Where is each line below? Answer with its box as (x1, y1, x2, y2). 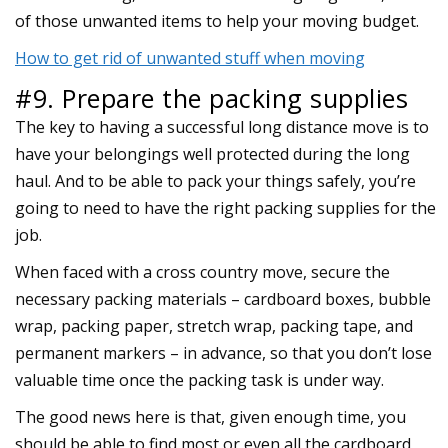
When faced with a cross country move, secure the (15, 260, 390, 283)
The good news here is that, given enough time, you (15, 405, 406, 428)
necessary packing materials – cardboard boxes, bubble (15, 287, 431, 310)
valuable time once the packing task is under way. (15, 368, 384, 391)
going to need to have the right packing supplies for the (15, 196, 436, 219)
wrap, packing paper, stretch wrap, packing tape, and (15, 314, 413, 337)
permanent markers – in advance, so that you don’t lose (15, 341, 432, 364)
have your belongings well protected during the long (15, 142, 410, 165)
